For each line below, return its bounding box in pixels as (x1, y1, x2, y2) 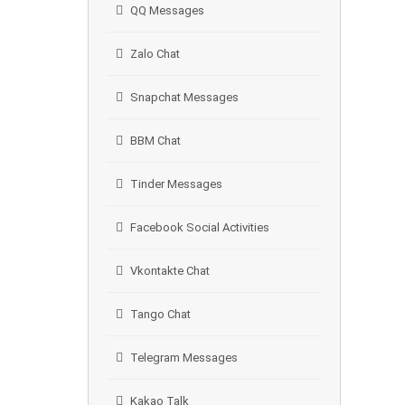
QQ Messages (130, 4, 204, 17)
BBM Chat (130, 134, 181, 147)
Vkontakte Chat (130, 264, 210, 278)
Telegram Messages (130, 351, 238, 364)
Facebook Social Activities (130, 221, 269, 234)
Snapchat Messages (130, 90, 239, 104)
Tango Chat (130, 307, 191, 321)
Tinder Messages (130, 177, 222, 191)
